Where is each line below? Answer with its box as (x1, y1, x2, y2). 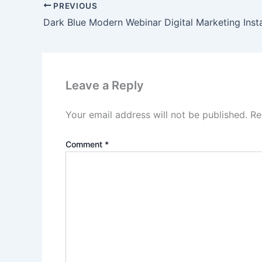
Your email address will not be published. (65, 109, 247, 121)
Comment (65, 139, 105, 150)
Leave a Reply (65, 78, 144, 93)
